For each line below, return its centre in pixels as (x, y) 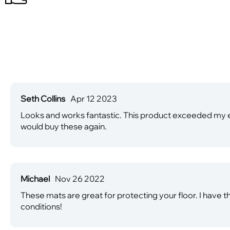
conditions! (41, 206)
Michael (35, 178)
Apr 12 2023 (94, 98)
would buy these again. (64, 126)
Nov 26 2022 (80, 178)
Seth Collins (43, 98)
